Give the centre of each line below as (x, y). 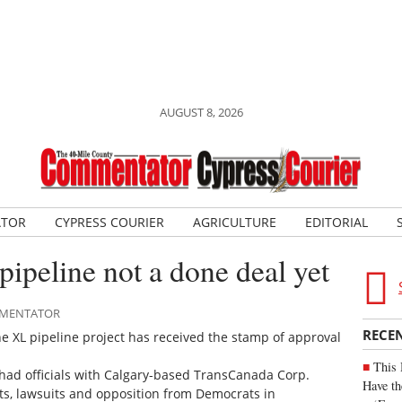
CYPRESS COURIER (109, 222)
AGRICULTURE (234, 222)
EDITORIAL (336, 222)
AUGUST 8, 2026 (201, 112)
